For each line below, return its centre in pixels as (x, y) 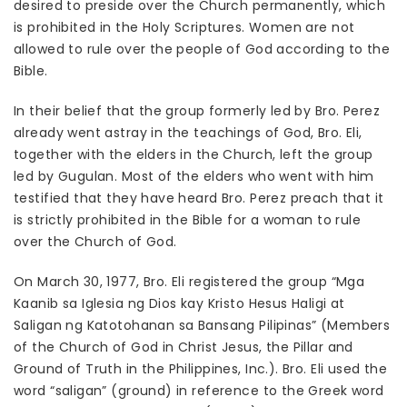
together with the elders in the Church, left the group (194, 155)
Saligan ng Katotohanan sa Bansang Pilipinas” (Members (202, 326)
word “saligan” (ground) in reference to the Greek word (199, 391)
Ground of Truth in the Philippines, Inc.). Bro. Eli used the (201, 369)
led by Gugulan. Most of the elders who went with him (194, 177)
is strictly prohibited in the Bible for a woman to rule (188, 220)
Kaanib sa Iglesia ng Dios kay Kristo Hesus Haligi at (179, 304)
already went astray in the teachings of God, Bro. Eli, (188, 133)
